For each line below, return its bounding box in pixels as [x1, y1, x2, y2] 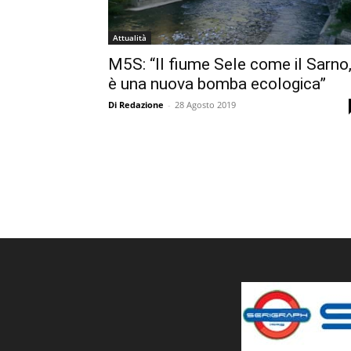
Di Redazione [108, 99, 164, 110]
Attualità [113, 32, 147, 43]
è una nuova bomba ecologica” [108, 74, 326, 93]
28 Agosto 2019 [175, 99, 236, 110]
